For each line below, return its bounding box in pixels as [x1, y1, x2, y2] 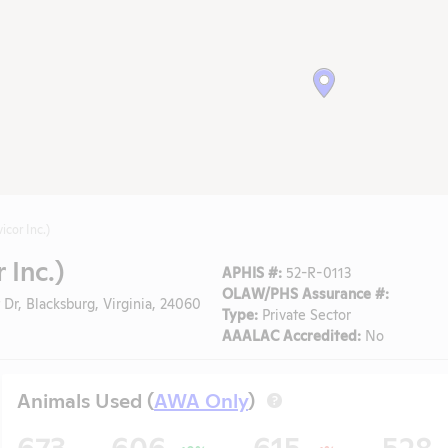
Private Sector [258, 303, 351, 323]
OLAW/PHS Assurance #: [222, 282, 389, 302]
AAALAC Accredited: [222, 324, 361, 344]
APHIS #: [222, 261, 282, 281]
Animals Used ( [17, 384, 154, 413]
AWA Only [154, 384, 248, 413]
